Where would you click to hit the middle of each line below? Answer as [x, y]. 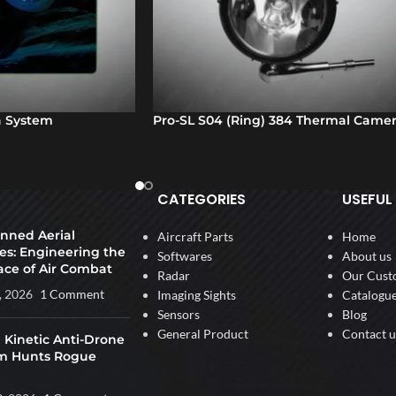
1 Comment [72, 294]
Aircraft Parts [195, 237]
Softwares [184, 256]
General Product [202, 334]
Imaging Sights [196, 295]
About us [366, 256]
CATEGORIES [201, 200]
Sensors [178, 315]
